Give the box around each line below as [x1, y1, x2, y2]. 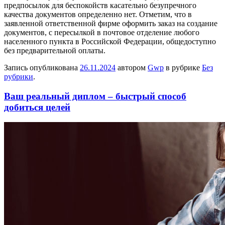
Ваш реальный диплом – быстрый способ [4, 90, 186, 101]
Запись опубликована [4, 63, 80, 72]
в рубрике [164, 63, 202, 72]
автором [116, 63, 148, 72]
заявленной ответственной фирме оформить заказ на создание [4, 19, 217, 28]
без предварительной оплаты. [4, 46, 105, 55]
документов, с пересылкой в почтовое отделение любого [4, 28, 199, 37]
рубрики [4, 72, 33, 81]
